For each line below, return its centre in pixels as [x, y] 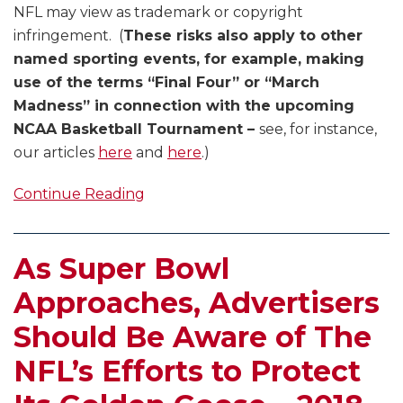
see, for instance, [318, 130]
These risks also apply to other [243, 36]
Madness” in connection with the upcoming [184, 106]
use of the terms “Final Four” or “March [166, 83]
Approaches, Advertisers [197, 303]
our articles [56, 153]
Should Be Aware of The [193, 337]
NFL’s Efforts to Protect [187, 372]
